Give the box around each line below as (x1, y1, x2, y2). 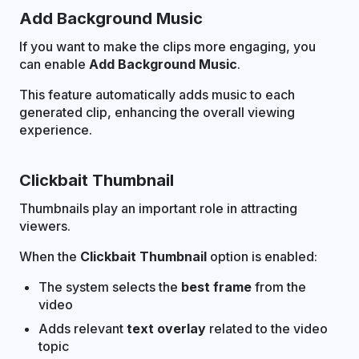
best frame (181, 278, 252, 295)
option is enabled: (207, 248, 317, 264)
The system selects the (38, 278, 181, 295)
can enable (19, 55, 89, 72)
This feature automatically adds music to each (19, 86, 295, 103)
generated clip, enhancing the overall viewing (19, 103, 295, 120)
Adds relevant (38, 320, 127, 337)
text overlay (127, 320, 206, 337)
